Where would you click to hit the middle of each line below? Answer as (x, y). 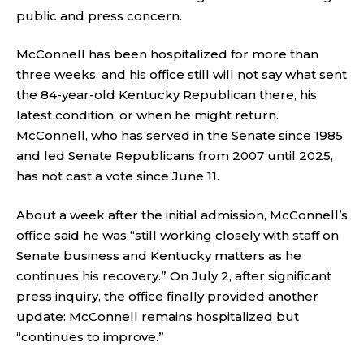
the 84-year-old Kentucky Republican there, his (167, 95)
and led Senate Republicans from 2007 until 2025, (175, 156)
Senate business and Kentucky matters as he (159, 255)
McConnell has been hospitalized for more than (167, 54)
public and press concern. (99, 15)
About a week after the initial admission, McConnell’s (182, 214)
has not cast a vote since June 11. (118, 176)
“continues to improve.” (90, 336)
